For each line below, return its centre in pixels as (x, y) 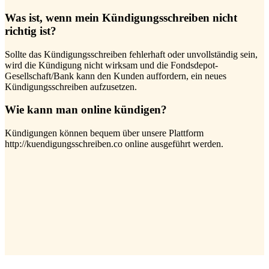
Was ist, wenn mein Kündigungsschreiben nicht (121, 18)
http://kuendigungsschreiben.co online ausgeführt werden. (114, 144)
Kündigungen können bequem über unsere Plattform (104, 133)
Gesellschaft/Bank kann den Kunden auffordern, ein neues (116, 76)
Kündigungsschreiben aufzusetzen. (71, 86)
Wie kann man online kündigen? (86, 110)
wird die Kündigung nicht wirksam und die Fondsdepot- (111, 65)
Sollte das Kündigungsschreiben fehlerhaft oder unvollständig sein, (131, 54)
